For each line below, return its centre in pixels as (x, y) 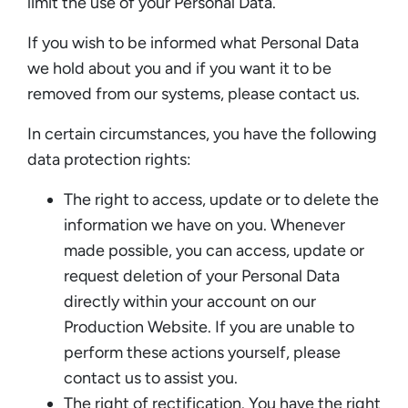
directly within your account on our (190, 301)
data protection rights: (109, 159)
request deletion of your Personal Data (202, 275)
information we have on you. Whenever (204, 224)
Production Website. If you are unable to (209, 326)
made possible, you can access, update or (214, 250)
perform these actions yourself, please (202, 352)
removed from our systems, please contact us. (194, 93)
